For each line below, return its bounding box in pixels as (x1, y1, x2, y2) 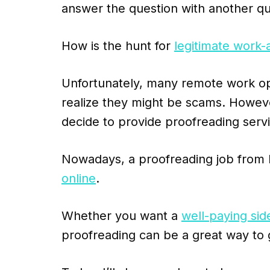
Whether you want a (61, 209, 181, 224)
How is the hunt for (61, 39, 174, 54)
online (61, 171, 96, 186)
